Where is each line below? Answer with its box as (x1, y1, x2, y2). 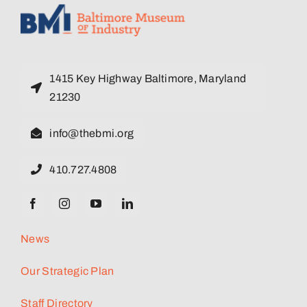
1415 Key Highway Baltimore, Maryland (49, 72, 247, 84)
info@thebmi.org (49, 127, 134, 139)
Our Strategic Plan (21, 265, 114, 277)
